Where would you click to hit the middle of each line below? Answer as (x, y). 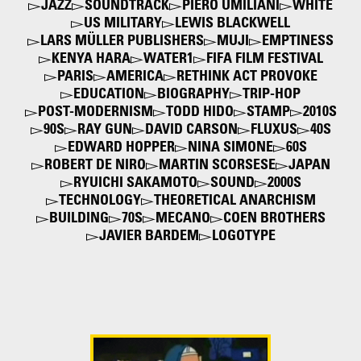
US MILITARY (123, 25)
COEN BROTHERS (274, 220)
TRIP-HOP (272, 95)
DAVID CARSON (191, 131)
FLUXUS (274, 131)
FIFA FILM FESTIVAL (264, 60)
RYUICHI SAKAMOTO (135, 184)
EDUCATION (109, 95)
